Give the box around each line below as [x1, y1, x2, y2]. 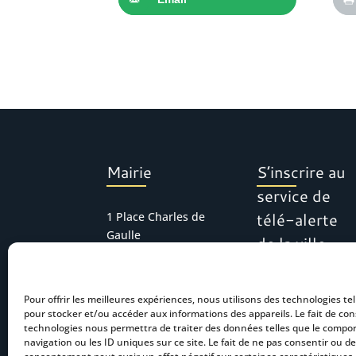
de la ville [257, 232, 327, 255]
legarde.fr [106, 311, 160, 327]
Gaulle [106, 227, 141, 243]
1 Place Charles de [106, 209, 206, 225]
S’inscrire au [257, 161, 346, 184]
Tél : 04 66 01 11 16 [106, 275, 209, 291]
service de [257, 184, 331, 207]
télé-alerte [257, 208, 339, 231]
